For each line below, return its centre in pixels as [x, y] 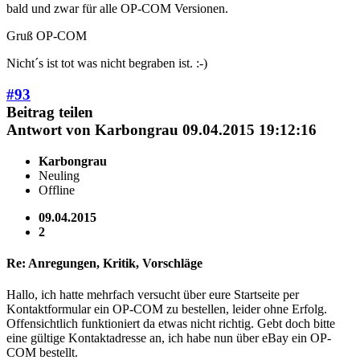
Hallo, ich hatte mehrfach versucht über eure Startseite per [153, 295]
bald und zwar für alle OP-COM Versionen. [117, 9]
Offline [57, 190]
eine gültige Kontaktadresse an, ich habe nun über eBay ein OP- [169, 338]
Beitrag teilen [50, 112]
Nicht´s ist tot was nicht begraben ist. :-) [107, 63]
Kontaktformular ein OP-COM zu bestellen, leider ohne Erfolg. [167, 309]
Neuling [59, 175]
